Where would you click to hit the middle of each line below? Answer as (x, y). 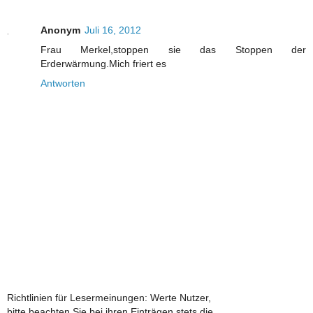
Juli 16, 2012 (113, 30)
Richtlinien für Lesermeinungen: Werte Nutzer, (109, 298)
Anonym (60, 30)
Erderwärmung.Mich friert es (103, 63)
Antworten (63, 83)
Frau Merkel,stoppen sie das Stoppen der (173, 49)
